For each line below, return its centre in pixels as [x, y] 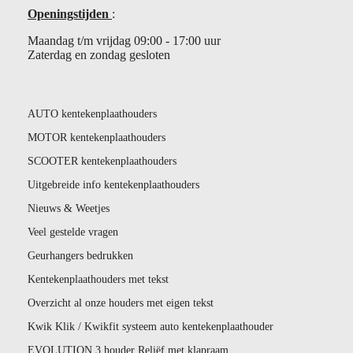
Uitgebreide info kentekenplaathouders [113, 185]
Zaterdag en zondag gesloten [99, 55]
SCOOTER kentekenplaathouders [102, 161]
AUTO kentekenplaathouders [92, 114]
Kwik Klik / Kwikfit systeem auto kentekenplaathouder [150, 327]
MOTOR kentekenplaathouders [97, 137]
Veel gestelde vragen [73, 232]
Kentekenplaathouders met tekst [98, 279]
